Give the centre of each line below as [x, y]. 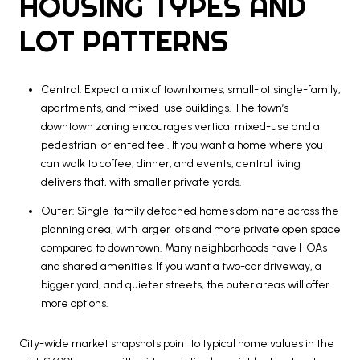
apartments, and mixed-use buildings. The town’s [164, 108]
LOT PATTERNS [124, 41]
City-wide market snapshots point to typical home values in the [177, 343]
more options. [74, 303]
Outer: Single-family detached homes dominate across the [190, 211]
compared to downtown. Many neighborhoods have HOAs [184, 247]
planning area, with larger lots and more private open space [190, 229]
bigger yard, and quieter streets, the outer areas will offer [185, 284]
